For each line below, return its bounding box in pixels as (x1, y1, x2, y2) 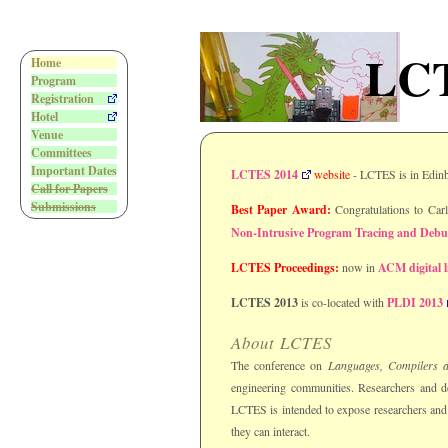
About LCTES (231, 330, 332, 354)
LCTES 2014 (231, 166, 298, 184)
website (311, 166, 350, 183)
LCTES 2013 (231, 294, 298, 312)
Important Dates (31, 162, 117, 179)
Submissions (31, 198, 96, 215)
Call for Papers (31, 180, 108, 197)
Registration (31, 90, 94, 107)
